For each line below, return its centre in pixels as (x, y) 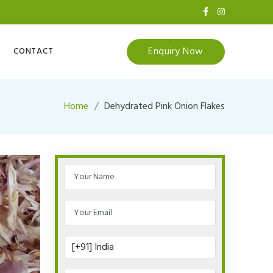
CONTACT (33, 52)
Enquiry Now (176, 51)
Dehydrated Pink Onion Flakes (164, 106)
